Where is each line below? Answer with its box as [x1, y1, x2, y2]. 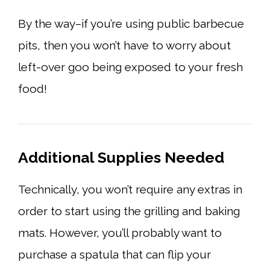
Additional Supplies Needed [18, 148, 224, 166]
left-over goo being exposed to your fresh [18, 60, 243, 74]
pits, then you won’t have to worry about [18, 38, 231, 52]
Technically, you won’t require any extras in [18, 182, 242, 196]
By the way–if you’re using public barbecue [18, 16, 244, 30]
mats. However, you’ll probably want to [18, 225, 222, 239]
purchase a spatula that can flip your [18, 247, 211, 261]
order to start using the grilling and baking [18, 204, 240, 218]
